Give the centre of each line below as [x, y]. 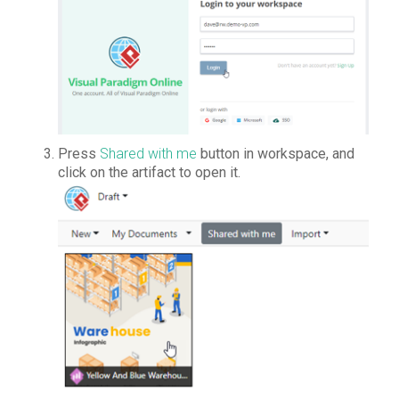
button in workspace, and [275, 154]
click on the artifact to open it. [149, 173]
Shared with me [148, 154]
